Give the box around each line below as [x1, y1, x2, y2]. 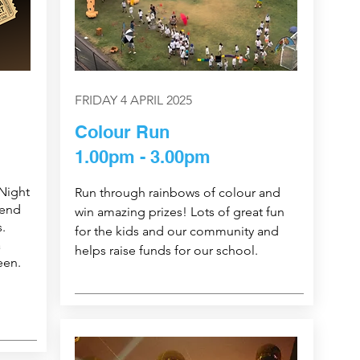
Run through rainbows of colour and [74, 185, 280, 201]
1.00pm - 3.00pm [74, 146, 211, 168]
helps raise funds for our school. [74, 243, 258, 259]
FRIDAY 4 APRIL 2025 [74, 92, 192, 108]
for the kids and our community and [74, 223, 279, 239]
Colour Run [74, 121, 170, 143]
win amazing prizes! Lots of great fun [74, 204, 284, 220]
